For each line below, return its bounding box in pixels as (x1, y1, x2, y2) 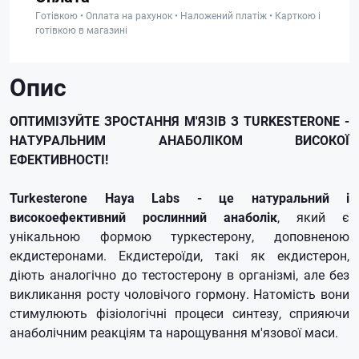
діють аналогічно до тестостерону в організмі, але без (10, 266, 349, 283)
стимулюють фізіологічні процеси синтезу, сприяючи (10, 305, 349, 321)
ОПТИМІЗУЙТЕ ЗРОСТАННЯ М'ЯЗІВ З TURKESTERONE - (10, 112, 349, 129)
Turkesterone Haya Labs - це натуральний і (10, 189, 349, 206)
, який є (277, 208, 349, 225)
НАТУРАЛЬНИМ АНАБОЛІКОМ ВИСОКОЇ (10, 131, 349, 148)
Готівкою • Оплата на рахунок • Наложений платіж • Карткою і (35, 9, 321, 22)
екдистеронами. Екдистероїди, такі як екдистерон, (10, 247, 349, 264)
